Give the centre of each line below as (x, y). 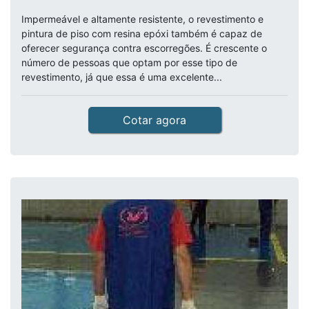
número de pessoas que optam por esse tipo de (129, 62)
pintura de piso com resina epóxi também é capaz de (142, 33)
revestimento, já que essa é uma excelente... (122, 77)
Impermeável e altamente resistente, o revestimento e (142, 19)
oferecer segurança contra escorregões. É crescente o (144, 48)
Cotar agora (154, 120)
